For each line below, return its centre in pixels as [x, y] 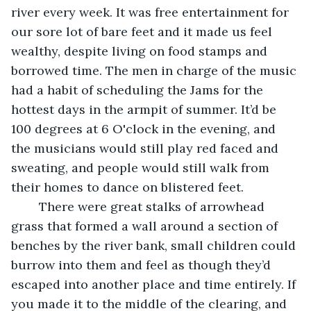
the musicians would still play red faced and [146, 148]
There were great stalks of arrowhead [32, 206]
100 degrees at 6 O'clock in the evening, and [145, 128]
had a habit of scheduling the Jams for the [139, 90]
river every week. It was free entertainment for [152, 12]
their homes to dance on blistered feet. [131, 187]
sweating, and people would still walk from [142, 167]
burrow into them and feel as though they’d [143, 264]
